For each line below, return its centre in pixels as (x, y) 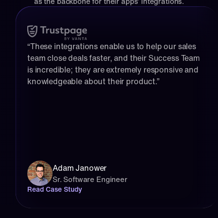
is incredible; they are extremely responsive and (113, 70)
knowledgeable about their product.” (93, 81)
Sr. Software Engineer (90, 179)
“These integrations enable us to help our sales (112, 46)
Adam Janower (80, 168)
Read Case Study (55, 189)
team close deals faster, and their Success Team (114, 58)
